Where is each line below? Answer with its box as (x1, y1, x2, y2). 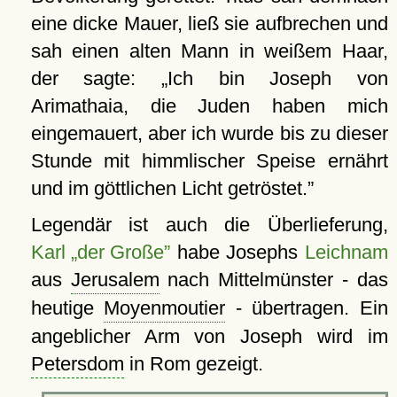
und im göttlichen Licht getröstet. (30, 176, 307, 199)
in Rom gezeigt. (123, 352, 263, 375)
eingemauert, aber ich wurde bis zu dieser (30, 121, 388, 144)
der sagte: (30, 66, 162, 90)
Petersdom (30, 352, 124, 375)
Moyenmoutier (104, 296, 226, 319)
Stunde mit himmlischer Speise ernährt (30, 149, 388, 172)
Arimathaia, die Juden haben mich (30, 94, 388, 117)
